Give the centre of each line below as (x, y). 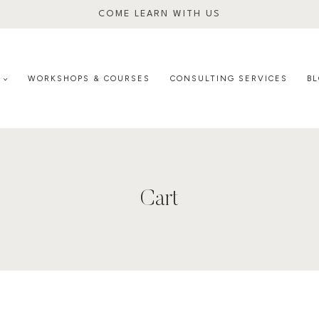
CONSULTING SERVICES (229, 78)
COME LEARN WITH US (159, 14)
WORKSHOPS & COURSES (89, 78)
